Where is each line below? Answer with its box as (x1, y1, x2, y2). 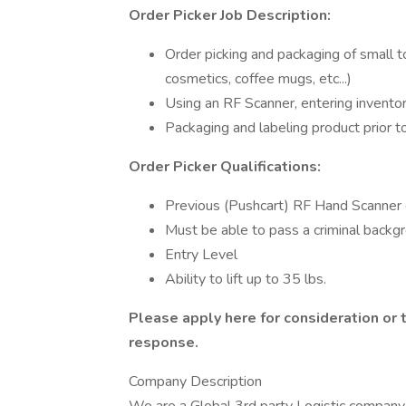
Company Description (129, 372, 262, 391)
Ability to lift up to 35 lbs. (165, 269, 326, 289)
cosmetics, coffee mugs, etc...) (165, 69, 352, 89)
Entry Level (165, 245, 237, 265)
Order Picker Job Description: (129, 5, 331, 25)
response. (129, 333, 198, 353)
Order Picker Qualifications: (129, 157, 321, 177)
